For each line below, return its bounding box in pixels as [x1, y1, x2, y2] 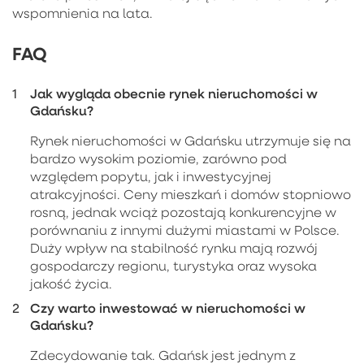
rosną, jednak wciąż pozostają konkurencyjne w [30, 203, 336, 220]
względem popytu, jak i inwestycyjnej [30, 167, 271, 184]
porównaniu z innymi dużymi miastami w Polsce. [30, 221, 340, 238]
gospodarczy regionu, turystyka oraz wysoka [30, 257, 317, 274]
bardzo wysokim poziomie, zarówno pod [30, 149, 287, 167]
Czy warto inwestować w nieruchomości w [30, 298, 305, 316]
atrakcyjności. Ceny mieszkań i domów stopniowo [30, 185, 351, 202]
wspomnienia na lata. [12, 4, 153, 21]
